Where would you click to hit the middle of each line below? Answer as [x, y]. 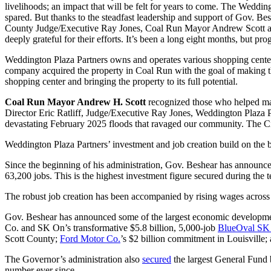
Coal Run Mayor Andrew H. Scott [75, 102]
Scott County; [32, 238]
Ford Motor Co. [90, 238]
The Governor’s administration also [73, 259]
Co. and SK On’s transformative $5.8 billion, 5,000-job [111, 227]
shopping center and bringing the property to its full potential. [121, 81]
